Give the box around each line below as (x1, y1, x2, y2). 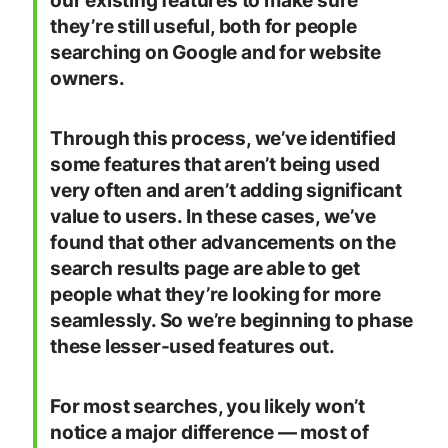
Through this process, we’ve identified (50, 127, 396, 151)
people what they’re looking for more (50, 283, 381, 307)
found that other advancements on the (50, 231, 396, 255)
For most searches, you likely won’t (50, 395, 365, 419)
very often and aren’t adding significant (50, 179, 402, 203)
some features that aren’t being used (50, 153, 380, 177)
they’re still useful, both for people (50, 15, 357, 39)
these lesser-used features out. (50, 335, 335, 359)
